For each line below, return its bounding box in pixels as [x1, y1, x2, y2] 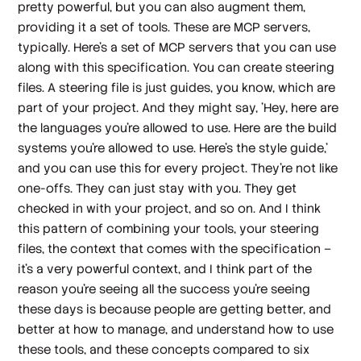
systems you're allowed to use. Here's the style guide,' [18, 140, 329, 156]
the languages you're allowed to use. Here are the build [18, 120, 338, 136]
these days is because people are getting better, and [18, 301, 332, 317]
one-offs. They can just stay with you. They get [18, 180, 297, 197]
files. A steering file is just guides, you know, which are [18, 80, 336, 96]
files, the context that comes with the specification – [18, 241, 332, 257]
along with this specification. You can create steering [18, 60, 335, 76]
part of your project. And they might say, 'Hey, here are [18, 100, 339, 116]
